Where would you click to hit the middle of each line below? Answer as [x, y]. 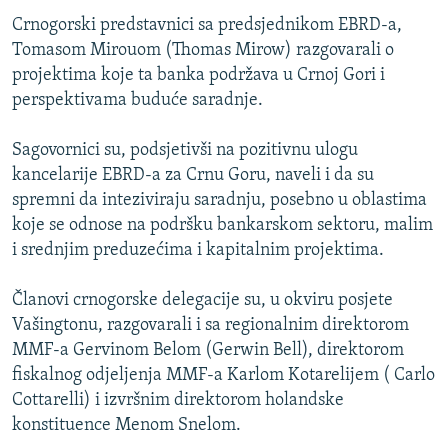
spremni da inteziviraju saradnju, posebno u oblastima [219, 200]
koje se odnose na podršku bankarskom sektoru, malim [222, 225]
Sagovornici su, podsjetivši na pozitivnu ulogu [185, 150]
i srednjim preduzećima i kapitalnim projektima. [198, 250]
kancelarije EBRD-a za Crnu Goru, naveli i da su [193, 175]
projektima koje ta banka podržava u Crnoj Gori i [198, 75]
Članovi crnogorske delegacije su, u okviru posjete [202, 300]
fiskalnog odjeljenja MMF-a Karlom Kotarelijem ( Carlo [223, 375]
